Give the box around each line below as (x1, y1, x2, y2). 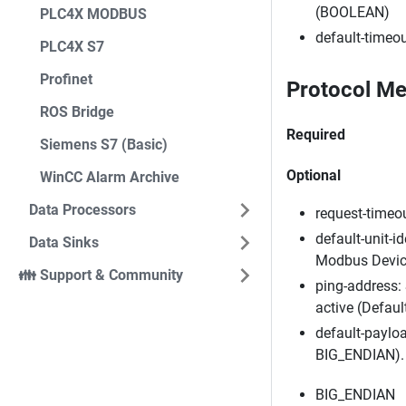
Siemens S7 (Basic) (40, 136, 168, 153)
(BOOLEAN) (315, 3, 390, 21)
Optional (286, 166, 341, 184)
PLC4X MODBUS (40, 5, 147, 23)
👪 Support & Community (18, 266, 183, 284)
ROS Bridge (40, 103, 114, 121)
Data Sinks (29, 234, 99, 251)
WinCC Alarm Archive (40, 169, 179, 186)
